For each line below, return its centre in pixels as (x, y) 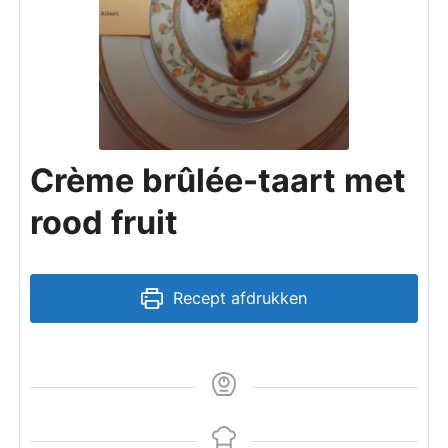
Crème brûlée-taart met (218, 180)
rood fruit (104, 222)
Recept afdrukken (237, 298)
